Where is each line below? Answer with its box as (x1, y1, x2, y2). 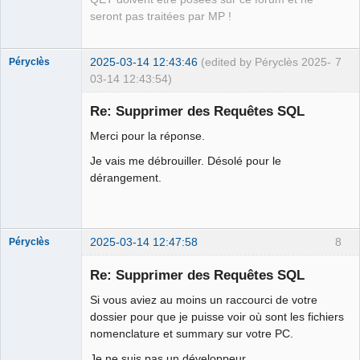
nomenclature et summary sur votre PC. (90, 327, 293, 341)
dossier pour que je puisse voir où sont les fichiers (90, 310, 344, 324)
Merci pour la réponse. (90, 129, 205, 143)
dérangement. (90, 171, 162, 185)
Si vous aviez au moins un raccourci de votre (90, 293, 317, 307)
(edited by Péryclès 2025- (201, 55, 331, 68)
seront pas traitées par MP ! (90, 10, 231, 22)
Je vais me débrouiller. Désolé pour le (90, 154, 281, 168)
